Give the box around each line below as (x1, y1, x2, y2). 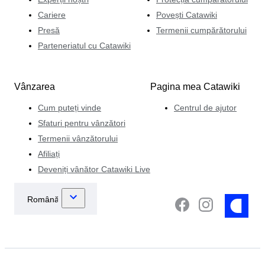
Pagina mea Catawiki (150, 82, 240, 92)
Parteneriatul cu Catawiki (38, 41, 131, 51)
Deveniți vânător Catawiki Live (38, 164, 150, 174)
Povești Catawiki (156, 10, 217, 20)
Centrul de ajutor (174, 103, 237, 113)
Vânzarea (14, 82, 55, 92)
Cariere (38, 10, 66, 20)
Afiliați (38, 149, 60, 159)
